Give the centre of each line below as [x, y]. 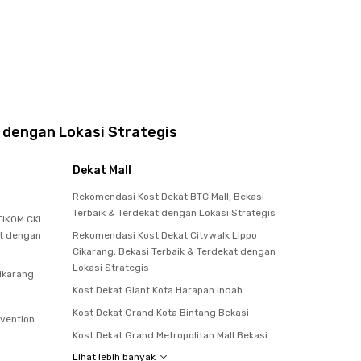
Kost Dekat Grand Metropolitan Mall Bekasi [170, 335]
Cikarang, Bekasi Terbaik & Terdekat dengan [174, 251]
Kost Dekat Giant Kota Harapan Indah [158, 290]
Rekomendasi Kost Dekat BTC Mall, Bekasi [168, 196]
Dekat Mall [102, 170]
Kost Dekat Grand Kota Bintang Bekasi [161, 312]
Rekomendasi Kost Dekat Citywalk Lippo [165, 235]
